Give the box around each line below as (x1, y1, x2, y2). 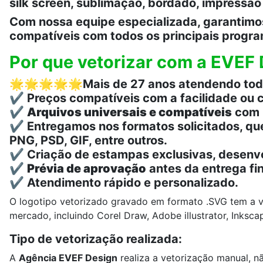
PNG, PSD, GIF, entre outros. (9, 133, 167, 148)
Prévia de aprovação (27, 161, 146, 176)
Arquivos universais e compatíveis (27, 105, 232, 120)
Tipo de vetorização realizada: (9, 232, 182, 247)
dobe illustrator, (159, 210, 231, 222)
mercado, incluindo (9, 210, 97, 222)
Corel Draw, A (97, 210, 159, 222)
